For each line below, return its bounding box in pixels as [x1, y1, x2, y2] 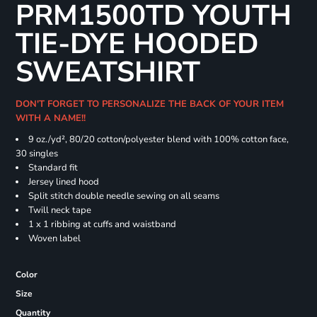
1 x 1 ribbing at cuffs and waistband [28, 218, 176, 231]
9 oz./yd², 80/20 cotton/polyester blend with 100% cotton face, [28, 133, 289, 146]
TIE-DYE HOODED [15, 25, 258, 64]
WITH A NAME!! [15, 112, 91, 125]
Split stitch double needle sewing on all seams [28, 190, 219, 203]
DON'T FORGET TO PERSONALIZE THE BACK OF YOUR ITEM [15, 98, 284, 111]
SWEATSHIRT [15, 53, 200, 92]
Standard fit [28, 161, 78, 175]
